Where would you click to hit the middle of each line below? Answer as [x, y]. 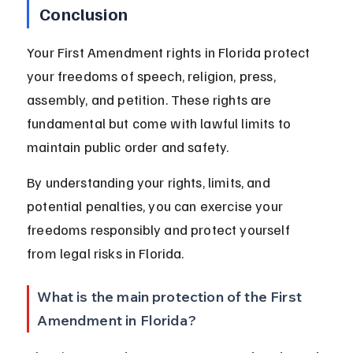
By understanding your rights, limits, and [150, 182]
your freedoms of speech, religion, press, [153, 76]
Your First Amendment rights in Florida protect [170, 52]
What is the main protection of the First [171, 297]
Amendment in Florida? [117, 321]
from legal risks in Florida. [106, 253]
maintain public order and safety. [128, 147]
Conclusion [84, 14]
